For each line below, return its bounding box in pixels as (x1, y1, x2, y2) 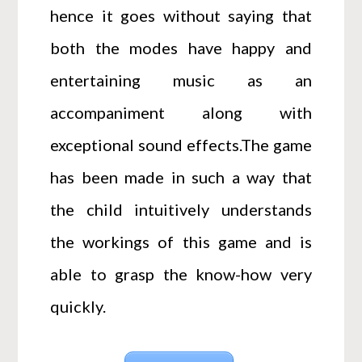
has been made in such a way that (50, 166, 312, 187)
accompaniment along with (50, 102, 312, 122)
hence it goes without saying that (50, 5, 312, 25)
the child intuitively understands (50, 199, 312, 219)
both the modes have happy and (50, 37, 312, 57)
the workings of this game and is (50, 231, 312, 251)
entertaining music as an (50, 69, 312, 90)
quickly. (50, 296, 107, 316)
